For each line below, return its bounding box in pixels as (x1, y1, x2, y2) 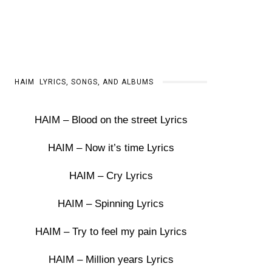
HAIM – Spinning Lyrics (58, 198, 165, 209)
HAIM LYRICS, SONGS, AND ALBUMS (15, 78, 154, 86)
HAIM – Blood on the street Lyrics (34, 114, 188, 126)
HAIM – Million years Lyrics (48, 254, 174, 265)
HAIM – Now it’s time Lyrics (47, 142, 174, 154)
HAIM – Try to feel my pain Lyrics (35, 226, 187, 237)
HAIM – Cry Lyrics (69, 170, 153, 182)
